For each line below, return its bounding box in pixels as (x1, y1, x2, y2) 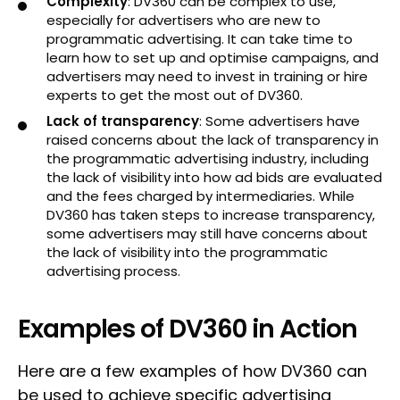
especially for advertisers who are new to (46, 11, 321, 29)
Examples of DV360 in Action (18, 312, 357, 346)
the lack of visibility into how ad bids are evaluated (46, 168, 382, 187)
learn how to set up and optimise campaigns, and (46, 48, 379, 67)
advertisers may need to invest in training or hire (46, 67, 368, 86)
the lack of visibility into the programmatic (46, 243, 328, 262)
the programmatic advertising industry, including (46, 149, 369, 168)
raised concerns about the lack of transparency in (46, 130, 379, 149)
